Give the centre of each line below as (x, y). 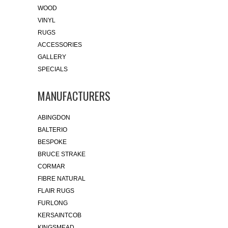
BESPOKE (52, 142)
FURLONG (53, 203)
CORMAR (51, 167)
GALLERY (52, 57)
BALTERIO (52, 130)
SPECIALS (53, 69)
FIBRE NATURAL (62, 179)
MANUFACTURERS (74, 96)
